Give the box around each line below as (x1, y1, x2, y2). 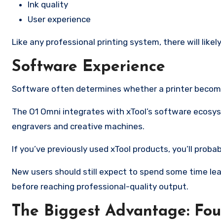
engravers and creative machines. (12, 121, 145, 131)
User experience (28, 14, 91, 24)
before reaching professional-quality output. (12, 182, 188, 191)
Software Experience (12, 59, 165, 75)
